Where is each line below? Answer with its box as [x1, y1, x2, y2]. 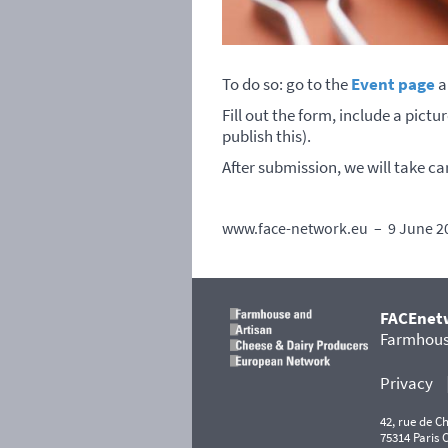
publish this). [222, 125, 311, 148]
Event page [351, 73, 435, 96]
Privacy [379, 372, 433, 395]
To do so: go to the [222, 73, 351, 96]
